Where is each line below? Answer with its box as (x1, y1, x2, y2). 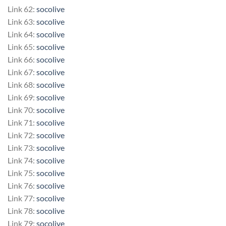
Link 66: (8, 54, 36, 64)
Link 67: (8, 67, 36, 77)
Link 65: (8, 41, 36, 51)
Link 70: (8, 104, 36, 115)
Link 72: (8, 130, 36, 140)
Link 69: (8, 92, 36, 102)
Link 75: (8, 167, 36, 178)
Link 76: (8, 180, 36, 190)
